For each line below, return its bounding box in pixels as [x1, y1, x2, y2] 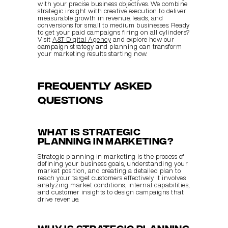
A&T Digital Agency [52, 36, 111, 43]
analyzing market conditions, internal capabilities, [38, 182, 190, 189]
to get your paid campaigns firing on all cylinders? [38, 29, 190, 36]
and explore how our [111, 36, 174, 43]
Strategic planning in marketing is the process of [38, 153, 185, 160]
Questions [38, 93, 103, 106]
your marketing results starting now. [38, 50, 147, 58]
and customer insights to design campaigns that [38, 189, 184, 196]
